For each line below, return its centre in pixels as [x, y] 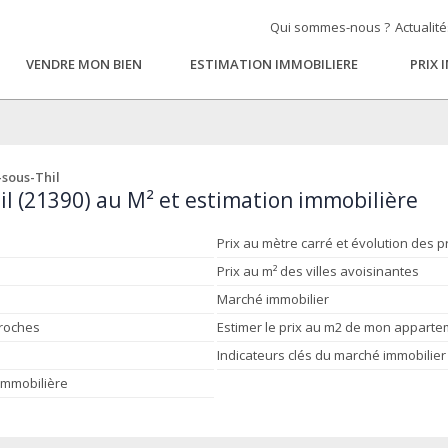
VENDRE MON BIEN [83, 64]
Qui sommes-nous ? [329, 27]
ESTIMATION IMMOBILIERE [273, 64]
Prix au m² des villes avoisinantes [318, 271]
